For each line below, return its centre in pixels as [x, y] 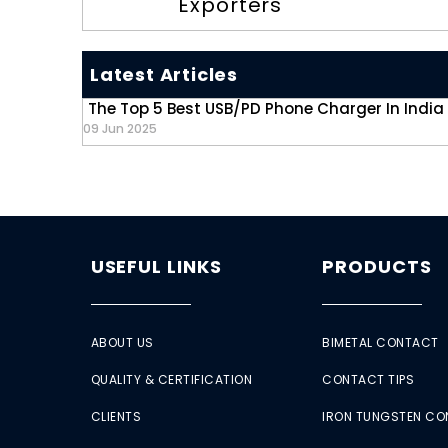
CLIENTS [116, 417]
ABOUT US [122, 343]
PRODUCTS [377, 267]
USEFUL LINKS [156, 267]
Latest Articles [164, 75]
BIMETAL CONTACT [380, 343]
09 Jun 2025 [120, 129]
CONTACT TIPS [368, 380]
